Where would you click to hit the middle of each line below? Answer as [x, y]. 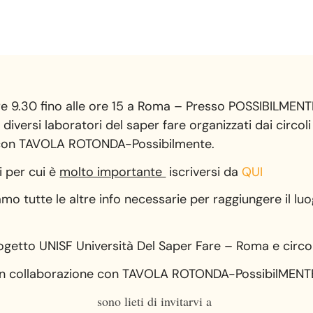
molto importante [113, 172]
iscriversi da [204, 172]
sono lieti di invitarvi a [156, 301]
